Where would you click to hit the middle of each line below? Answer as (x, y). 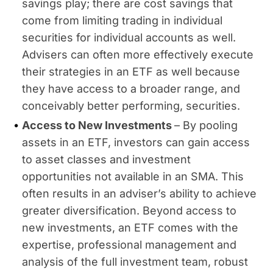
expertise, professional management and (129, 245)
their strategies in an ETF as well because (131, 72)
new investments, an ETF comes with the (130, 228)
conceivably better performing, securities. (131, 106)
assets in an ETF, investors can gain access (136, 142)
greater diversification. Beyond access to (129, 211)
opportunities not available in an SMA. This (133, 176)
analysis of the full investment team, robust (135, 262)
